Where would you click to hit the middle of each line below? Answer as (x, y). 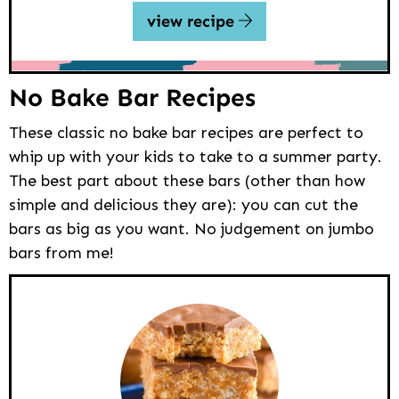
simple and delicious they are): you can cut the (183, 204)
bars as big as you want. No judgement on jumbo (191, 228)
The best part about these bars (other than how (187, 180)
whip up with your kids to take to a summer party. (195, 156)
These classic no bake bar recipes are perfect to (186, 132)
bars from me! (61, 252)
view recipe (192, 21)
